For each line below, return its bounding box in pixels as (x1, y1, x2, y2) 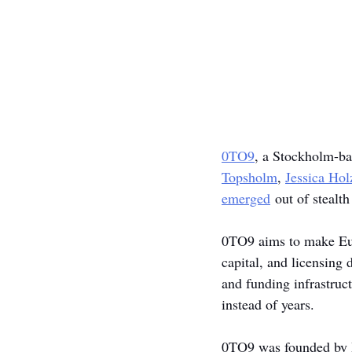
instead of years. (222, 295, 314, 313)
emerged (222, 189, 270, 207)
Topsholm (222, 167, 277, 186)
